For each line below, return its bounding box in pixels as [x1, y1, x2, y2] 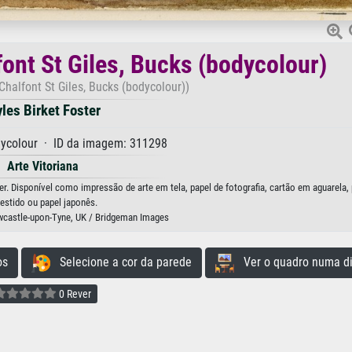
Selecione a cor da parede [49, 255, 192, 270]
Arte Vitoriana [6, 159, 79, 174]
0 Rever [57, 287, 91, 300]
